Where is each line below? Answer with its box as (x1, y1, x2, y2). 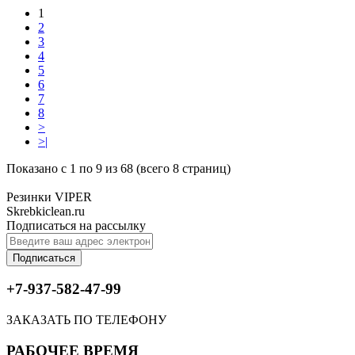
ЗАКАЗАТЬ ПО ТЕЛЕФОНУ (6, 313, 166, 327)
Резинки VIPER (6, 189, 92, 204)
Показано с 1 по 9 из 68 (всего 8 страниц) (6, 161, 231, 175)
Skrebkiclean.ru (6, 204, 85, 218)
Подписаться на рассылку (6, 218, 146, 232)
